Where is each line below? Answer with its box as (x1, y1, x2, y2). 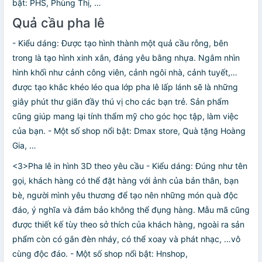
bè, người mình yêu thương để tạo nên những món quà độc (12, 190, 238, 200)
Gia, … (12, 140, 36, 150)
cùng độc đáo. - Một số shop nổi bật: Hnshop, (12, 249, 188, 258)
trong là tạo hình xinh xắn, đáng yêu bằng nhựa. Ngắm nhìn (12, 53, 240, 63)
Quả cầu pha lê (12, 15, 105, 30)
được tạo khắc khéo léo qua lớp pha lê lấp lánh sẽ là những (12, 82, 238, 92)
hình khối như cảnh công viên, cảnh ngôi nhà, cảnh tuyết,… (12, 67, 237, 77)
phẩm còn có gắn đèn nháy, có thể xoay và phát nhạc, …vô (12, 234, 240, 244)
